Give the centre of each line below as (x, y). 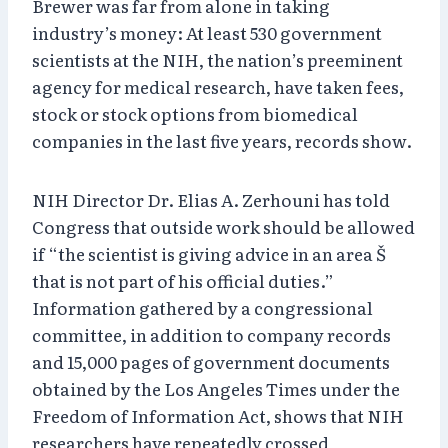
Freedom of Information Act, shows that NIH (218, 415)
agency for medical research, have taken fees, (218, 86)
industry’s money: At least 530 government (207, 32)
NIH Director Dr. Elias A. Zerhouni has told (211, 199)
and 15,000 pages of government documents (211, 361)
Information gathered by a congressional (202, 307)
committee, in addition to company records (211, 334)
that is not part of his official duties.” (183, 280)
